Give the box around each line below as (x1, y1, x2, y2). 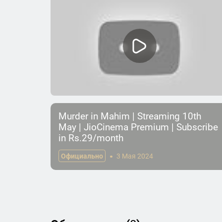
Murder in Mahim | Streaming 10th (58, 110, 201, 122)
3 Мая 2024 (116, 152, 154, 160)
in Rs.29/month (58, 132, 123, 144)
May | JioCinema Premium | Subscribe (58, 121, 218, 133)
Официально (61, 152, 104, 160)
